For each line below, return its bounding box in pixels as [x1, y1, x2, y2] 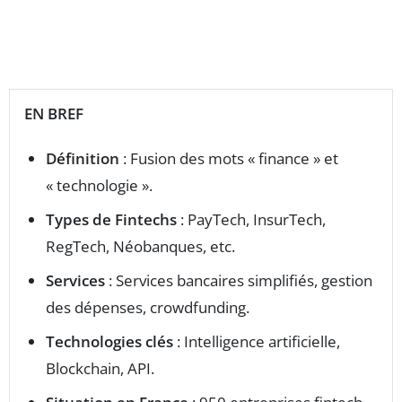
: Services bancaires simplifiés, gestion [105, 270, 372, 291]
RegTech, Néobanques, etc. [46, 236, 235, 257]
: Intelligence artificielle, [173, 331, 340, 352]
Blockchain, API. [46, 358, 154, 379]
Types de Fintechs [46, 209, 177, 230]
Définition [46, 148, 119, 169]
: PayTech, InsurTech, [177, 209, 326, 230]
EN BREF [24, 103, 83, 124]
